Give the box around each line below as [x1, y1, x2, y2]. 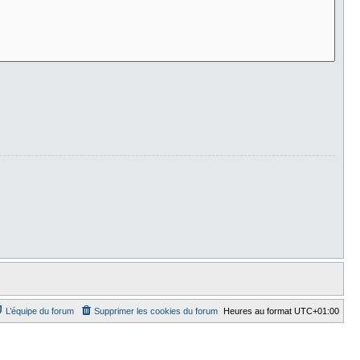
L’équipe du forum [6, 306, 74, 317]
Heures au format [223, 306, 294, 317]
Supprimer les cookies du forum [94, 306, 218, 317]
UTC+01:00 [294, 306, 339, 317]
